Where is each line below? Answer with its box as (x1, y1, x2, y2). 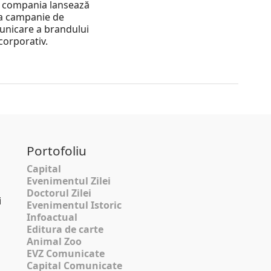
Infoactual (27, 211, 78, 224)
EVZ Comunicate (27, 247, 105, 261)
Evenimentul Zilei (27, 174, 111, 188)
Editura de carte (27, 223, 104, 237)
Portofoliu (27, 142, 87, 160)
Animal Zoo (27, 235, 82, 249)
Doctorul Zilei (27, 186, 92, 200)
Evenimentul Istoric (27, 198, 122, 212)
